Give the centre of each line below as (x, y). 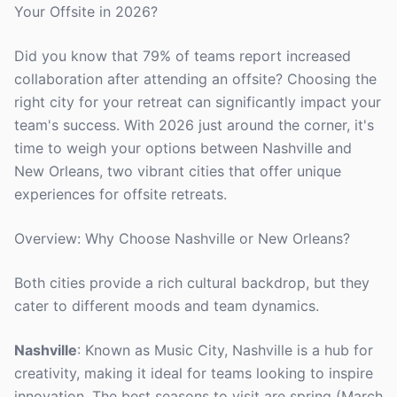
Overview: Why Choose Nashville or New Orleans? (182, 238)
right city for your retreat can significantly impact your (198, 102)
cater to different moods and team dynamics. (167, 306)
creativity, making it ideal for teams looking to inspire (194, 373)
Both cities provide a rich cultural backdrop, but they (192, 283)
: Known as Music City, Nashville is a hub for (225, 350)
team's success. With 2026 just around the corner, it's (194, 125)
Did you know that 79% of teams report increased (183, 56)
